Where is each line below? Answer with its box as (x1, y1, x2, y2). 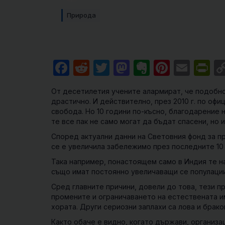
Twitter (109, 58, 163, 77)
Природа (67, 11, 96, 19)
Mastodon (130, 58, 206, 77)
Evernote (150, 58, 218, 77)
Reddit (89, 58, 139, 77)
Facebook (69, 58, 144, 77)
